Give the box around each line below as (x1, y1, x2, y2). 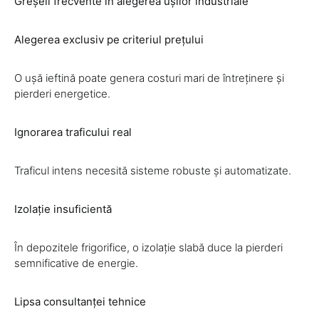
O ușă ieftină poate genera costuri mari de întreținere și (14, 71, 284, 85)
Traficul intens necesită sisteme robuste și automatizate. (14, 164, 291, 178)
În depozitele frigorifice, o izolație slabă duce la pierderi (14, 241, 283, 255)
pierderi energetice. (14, 87, 110, 101)
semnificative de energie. (14, 256, 138, 271)
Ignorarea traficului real (14, 125, 132, 140)
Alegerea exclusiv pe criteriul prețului (14, 33, 204, 47)
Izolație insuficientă (14, 202, 112, 216)
